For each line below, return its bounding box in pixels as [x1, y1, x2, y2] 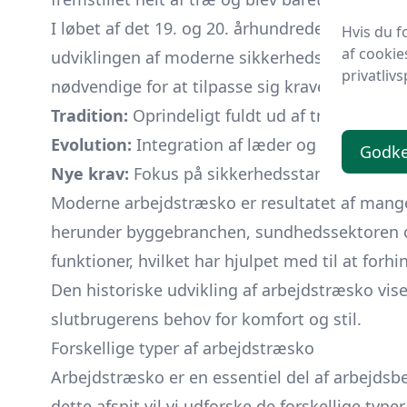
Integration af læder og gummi [132, 134, 376, 155]
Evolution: [51, 134, 132, 155]
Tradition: [51, 104, 128, 126]
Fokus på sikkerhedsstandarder [129, 163, 375, 184]
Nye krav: [51, 163, 129, 184]
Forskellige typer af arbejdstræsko [51, 337, 314, 359]
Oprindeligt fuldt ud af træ [128, 104, 337, 126]
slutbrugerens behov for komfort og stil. [51, 308, 362, 330]
